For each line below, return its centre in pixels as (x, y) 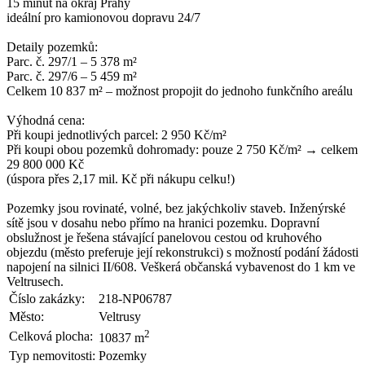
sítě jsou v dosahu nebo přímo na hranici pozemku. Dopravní (163, 222)
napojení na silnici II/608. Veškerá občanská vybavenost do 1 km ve (181, 266)
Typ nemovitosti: (52, 355)
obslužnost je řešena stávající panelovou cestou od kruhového (164, 237)
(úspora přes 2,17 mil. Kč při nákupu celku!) (121, 178)
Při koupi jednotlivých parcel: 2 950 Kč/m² (117, 134)
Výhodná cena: (46, 120)
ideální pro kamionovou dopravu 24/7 (103, 17)
